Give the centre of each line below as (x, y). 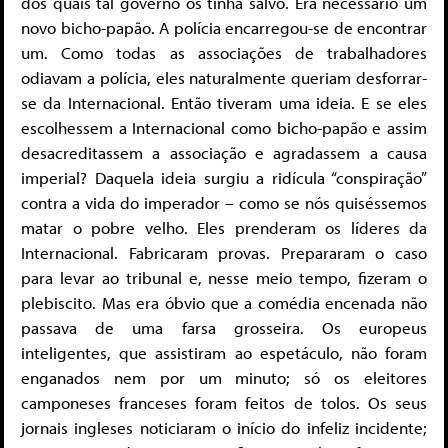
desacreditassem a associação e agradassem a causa (224, 153)
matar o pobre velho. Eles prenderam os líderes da (224, 228)
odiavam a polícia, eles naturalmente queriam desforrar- (224, 78)
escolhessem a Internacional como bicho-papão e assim (224, 128)
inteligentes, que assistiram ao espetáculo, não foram (224, 353)
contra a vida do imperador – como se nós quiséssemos (224, 203)
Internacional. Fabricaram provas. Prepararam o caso (224, 253)
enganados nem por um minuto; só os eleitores (224, 378)
